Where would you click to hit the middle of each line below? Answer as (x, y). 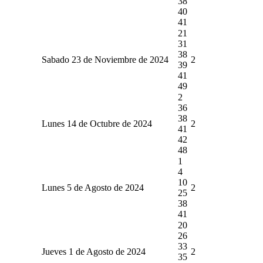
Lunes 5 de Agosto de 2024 (92, 187)
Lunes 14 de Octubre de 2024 (97, 123)
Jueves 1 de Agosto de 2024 (93, 251)
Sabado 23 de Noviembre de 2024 (105, 59)
